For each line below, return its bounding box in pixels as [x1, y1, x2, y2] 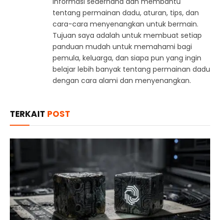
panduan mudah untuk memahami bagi [53, 41, 192, 52]
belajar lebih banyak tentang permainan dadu [53, 64, 210, 74]
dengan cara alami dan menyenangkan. [53, 75, 191, 85]
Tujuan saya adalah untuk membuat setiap [53, 30, 202, 40]
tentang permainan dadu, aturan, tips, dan [53, 7, 199, 18]
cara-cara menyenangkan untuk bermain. [53, 19, 198, 29]
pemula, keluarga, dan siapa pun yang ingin [53, 53, 201, 63]
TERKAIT [10, 108, 47, 120]
